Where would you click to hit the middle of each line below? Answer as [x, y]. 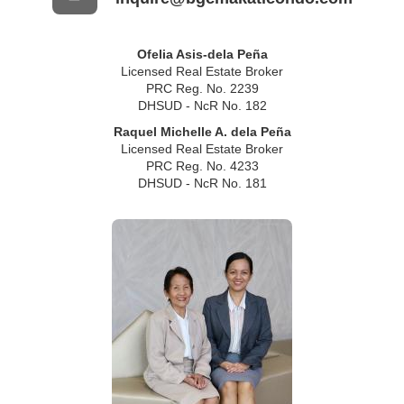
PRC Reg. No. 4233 [202, 166]
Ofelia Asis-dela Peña [202, 55]
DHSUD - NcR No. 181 [202, 184]
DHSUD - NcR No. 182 [202, 106]
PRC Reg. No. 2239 [202, 89]
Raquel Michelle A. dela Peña [202, 132]
